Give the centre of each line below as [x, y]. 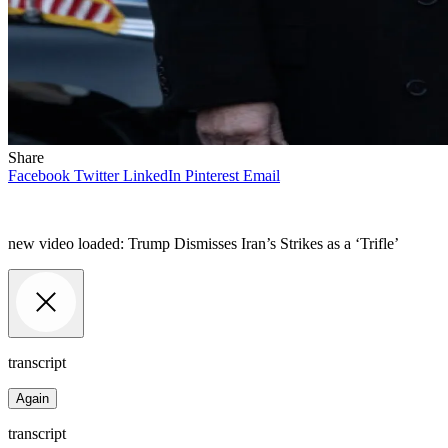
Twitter [96, 175]
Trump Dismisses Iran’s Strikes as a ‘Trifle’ [263, 243]
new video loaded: [68, 243]
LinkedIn [152, 175]
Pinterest [212, 175]
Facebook [39, 175]
